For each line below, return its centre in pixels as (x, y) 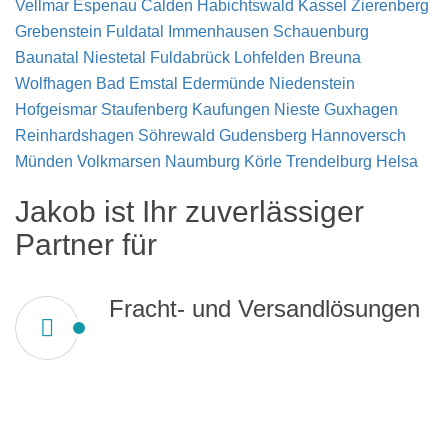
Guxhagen (361, 109)
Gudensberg (265, 135)
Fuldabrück (192, 57)
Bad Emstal (139, 83)
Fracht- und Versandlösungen (264, 308)
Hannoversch (358, 135)
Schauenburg (321, 31)
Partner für (86, 244)
